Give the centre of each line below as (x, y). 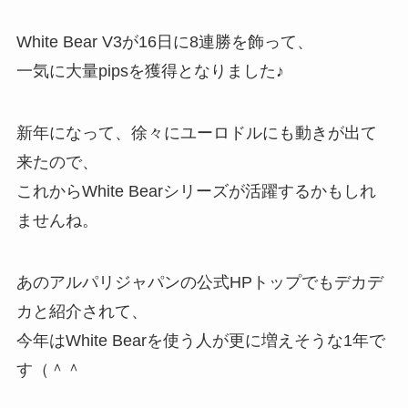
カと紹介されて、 (82, 312)
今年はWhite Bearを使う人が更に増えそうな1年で (200, 341)
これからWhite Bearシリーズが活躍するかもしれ (196, 192)
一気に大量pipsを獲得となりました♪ (150, 71)
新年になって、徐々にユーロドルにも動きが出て (196, 133)
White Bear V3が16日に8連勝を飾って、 (164, 42)
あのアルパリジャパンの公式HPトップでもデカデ (199, 283)
